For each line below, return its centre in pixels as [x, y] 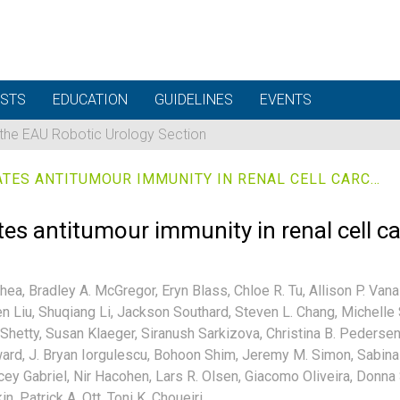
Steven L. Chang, [286, 312]
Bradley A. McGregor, [93, 290]
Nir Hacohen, [112, 376]
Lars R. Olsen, [198, 376]
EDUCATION [90, 100]
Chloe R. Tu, [270, 290]
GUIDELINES [194, 100]
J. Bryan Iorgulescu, [89, 354]
